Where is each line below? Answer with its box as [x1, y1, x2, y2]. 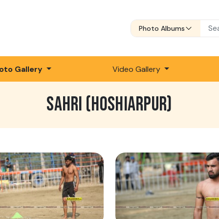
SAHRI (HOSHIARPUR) [46, 93, 173, 117]
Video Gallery [112, 64, 163, 74]
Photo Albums [139, 23, 185, 33]
